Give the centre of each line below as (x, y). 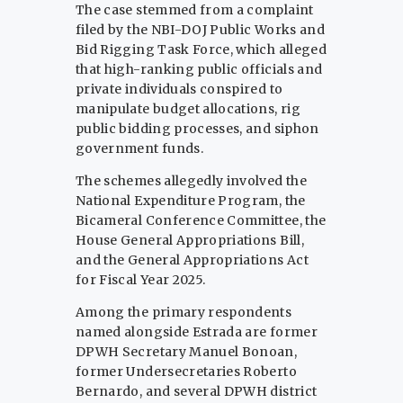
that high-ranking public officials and (199, 70)
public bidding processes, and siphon (197, 129)
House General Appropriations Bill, (190, 241)
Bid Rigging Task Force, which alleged (201, 50)
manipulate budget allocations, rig (188, 109)
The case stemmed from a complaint (195, 10)
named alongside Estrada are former (197, 332)
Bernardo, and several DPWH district (197, 392)
